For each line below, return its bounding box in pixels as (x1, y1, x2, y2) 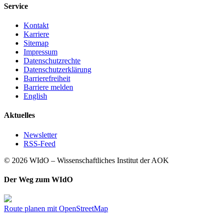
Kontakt (24, 21, 49, 29)
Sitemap (24, 38, 49, 47)
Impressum (24, 47, 57, 56)
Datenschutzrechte (24, 56, 81, 65)
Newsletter (24, 130, 57, 139)
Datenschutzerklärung (24, 65, 91, 74)
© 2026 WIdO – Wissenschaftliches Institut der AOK (4, 156, 169, 165)
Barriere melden (24, 82, 73, 91)
